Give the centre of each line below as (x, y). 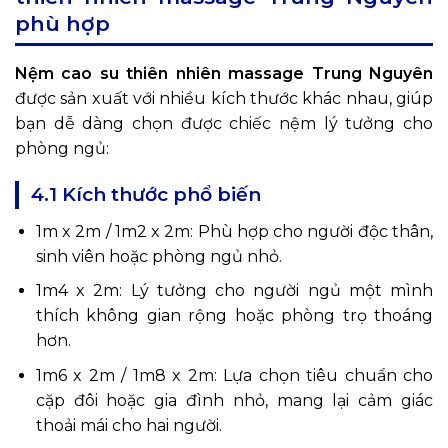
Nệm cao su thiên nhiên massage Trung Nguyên (224, 73)
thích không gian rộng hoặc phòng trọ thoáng (234, 316)
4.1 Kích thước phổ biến (146, 194)
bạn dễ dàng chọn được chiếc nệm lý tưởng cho (224, 123)
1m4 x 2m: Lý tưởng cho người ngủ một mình (234, 291)
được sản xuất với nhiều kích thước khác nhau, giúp (224, 98)
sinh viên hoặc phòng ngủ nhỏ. (158, 256)
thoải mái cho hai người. (128, 426)
